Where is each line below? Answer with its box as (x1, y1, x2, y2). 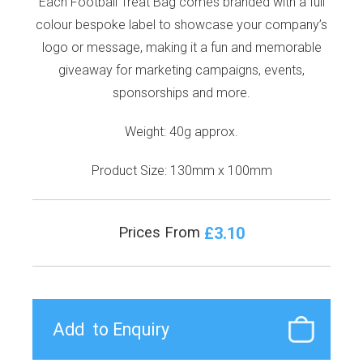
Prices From (118, 223, 204, 241)
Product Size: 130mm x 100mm (91, 162, 272, 178)
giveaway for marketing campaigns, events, (58, 62, 305, 78)
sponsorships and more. (113, 84, 250, 100)
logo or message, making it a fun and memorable (41, 39, 322, 55)
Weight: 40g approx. (125, 123, 238, 139)
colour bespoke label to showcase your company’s (36, 16, 327, 32)
